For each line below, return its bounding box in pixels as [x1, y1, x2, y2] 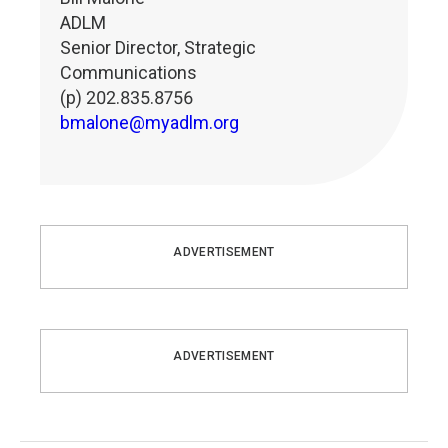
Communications [60, 62, 197, 83]
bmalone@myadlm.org [60, 112, 239, 133]
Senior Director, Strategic [60, 37, 256, 58]
